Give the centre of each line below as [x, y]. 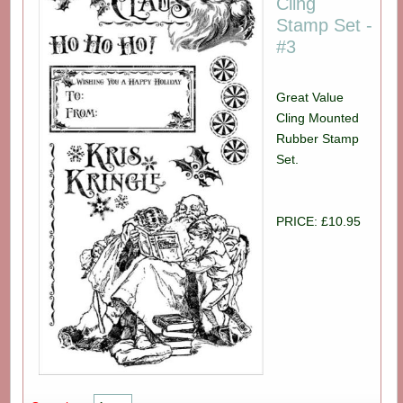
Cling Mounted [318, 117]
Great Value [310, 97]
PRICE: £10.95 [319, 221]
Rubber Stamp [318, 138]
